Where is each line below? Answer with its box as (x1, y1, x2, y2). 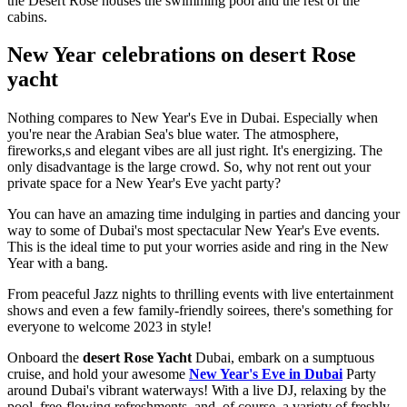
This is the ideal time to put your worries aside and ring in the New (7, 239, 389, 255)
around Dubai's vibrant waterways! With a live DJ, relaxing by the (7, 382, 386, 399)
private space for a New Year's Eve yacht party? (7, 175, 281, 192)
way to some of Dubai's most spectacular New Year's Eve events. (7, 223, 380, 239)
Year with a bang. (7, 255, 108, 272)
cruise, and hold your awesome (7, 366, 189, 382)
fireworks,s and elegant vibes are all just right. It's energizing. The (7, 143, 382, 159)
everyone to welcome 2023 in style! (7, 319, 212, 335)
